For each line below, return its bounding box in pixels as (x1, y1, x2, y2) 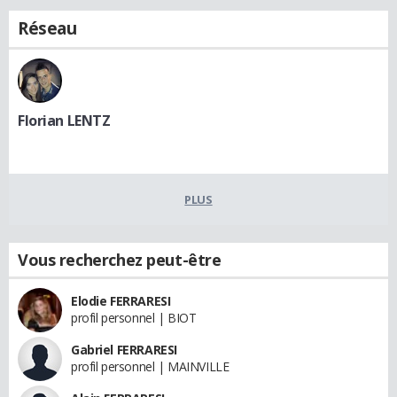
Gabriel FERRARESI (71, 340, 177, 358)
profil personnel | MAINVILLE (71, 357, 230, 375)
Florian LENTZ (18, 110, 111, 130)
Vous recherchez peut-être (18, 248, 222, 270)
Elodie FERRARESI (71, 292, 171, 309)
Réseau (18, 16, 77, 40)
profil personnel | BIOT (71, 308, 197, 326)
